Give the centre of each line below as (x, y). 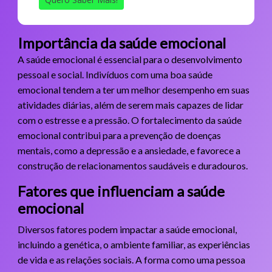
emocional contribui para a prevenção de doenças (119, 135)
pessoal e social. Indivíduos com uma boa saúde (115, 74)
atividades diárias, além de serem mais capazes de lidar (130, 104)
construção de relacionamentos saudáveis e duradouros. (132, 165)
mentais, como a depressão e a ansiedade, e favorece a (129, 150)
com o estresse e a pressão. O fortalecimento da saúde (129, 120)
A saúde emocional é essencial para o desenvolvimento (130, 59)
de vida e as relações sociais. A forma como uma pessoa (131, 259)
